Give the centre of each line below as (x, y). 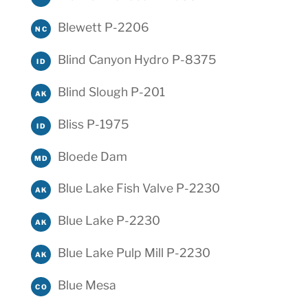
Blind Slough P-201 (111, 91)
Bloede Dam (92, 156)
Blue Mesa (87, 285)
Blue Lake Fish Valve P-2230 (139, 188)
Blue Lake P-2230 (109, 221)
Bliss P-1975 (93, 124)
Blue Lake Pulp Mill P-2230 (134, 252)
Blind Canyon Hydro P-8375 (137, 60)
